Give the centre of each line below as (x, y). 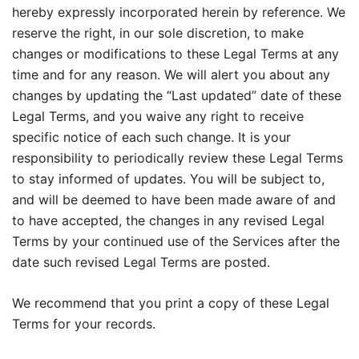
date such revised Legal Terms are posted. (141, 262)
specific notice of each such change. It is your (151, 137)
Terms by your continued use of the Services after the (176, 241)
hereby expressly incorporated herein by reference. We (179, 12)
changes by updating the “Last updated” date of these (177, 95)
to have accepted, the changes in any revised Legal (168, 220)
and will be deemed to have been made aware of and (174, 200)
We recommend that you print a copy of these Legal (171, 303)
